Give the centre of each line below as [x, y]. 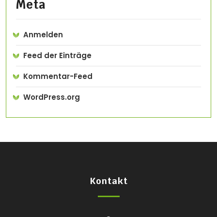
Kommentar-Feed [58, 77]
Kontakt [108, 181]
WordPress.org [52, 97]
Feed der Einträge [57, 56]
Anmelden [43, 35]
